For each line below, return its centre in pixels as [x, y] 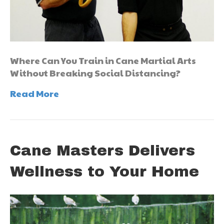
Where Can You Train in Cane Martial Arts [103, 60]
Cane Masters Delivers [102, 150]
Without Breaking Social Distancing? [95, 72]
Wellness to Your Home [104, 171]
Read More [34, 93]
